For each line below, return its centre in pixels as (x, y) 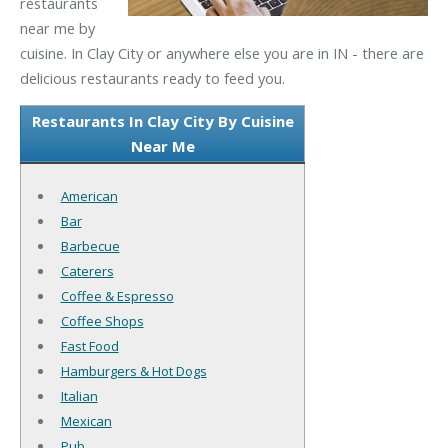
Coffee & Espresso (117, 296)
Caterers (87, 271)
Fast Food (89, 346)
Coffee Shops (102, 321)
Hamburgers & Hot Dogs (133, 371)
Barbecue (90, 246)
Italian (79, 396)
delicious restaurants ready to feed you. (152, 77)
